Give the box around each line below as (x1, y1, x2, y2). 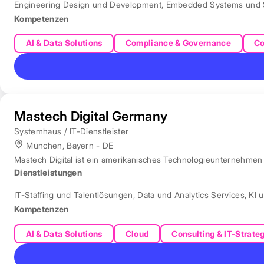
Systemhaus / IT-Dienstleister (14, 126, 129, 137)
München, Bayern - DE (24, 140, 114, 151)
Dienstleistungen (14, 167, 82, 178)
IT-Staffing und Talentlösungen (14, 190, 133, 200)
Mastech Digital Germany (14, 108, 168, 124)
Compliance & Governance (125, 38, 232, 48)
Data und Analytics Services (137, 190, 245, 200)
